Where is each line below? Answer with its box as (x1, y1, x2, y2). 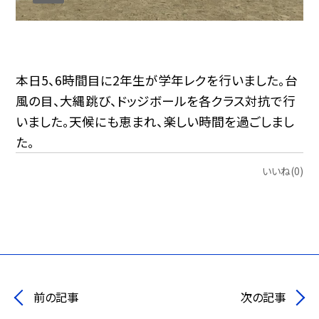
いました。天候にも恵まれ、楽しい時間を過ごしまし (16, 113, 295, 131)
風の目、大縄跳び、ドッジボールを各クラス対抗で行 (16, 92, 296, 110)
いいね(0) (261, 163, 303, 178)
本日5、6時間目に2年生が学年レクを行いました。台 (16, 71, 298, 90)
